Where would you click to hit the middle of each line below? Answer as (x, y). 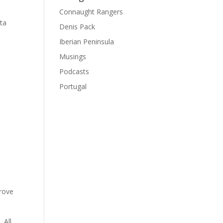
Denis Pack (77, 27)
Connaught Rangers (91, 12)
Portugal (73, 86)
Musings (73, 56)
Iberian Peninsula (87, 42)
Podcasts (74, 71)
